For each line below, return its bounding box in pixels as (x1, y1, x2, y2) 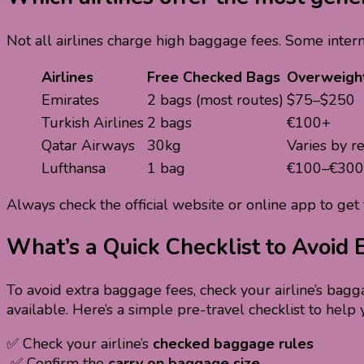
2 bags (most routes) (147, 89, 284, 110)
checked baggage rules (153, 334, 314, 354)
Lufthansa (41, 158, 106, 178)
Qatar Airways (41, 135, 135, 155)
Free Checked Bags (147, 67, 280, 87)
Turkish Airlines (41, 112, 144, 132)
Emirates (41, 89, 99, 110)
